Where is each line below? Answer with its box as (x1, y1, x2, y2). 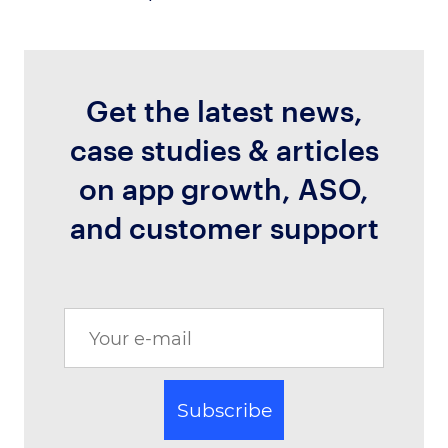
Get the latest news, (85, 93, 363, 128)
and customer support (69, 210, 379, 245)
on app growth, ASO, (79, 171, 369, 206)
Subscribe (176, 397, 272, 423)
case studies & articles (69, 132, 379, 167)
